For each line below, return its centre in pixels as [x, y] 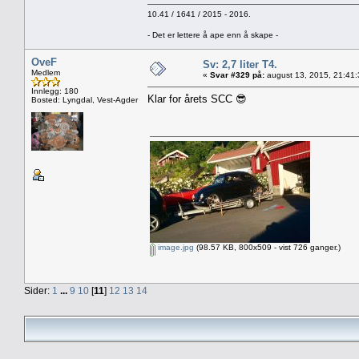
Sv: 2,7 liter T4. [240, 64]
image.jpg [175, 247]
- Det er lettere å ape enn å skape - [213, 34]
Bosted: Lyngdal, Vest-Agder [85, 99]
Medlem [46, 72]
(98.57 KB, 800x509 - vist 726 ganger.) [267, 247]
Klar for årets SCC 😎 [197, 99]
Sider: [38, 290]
